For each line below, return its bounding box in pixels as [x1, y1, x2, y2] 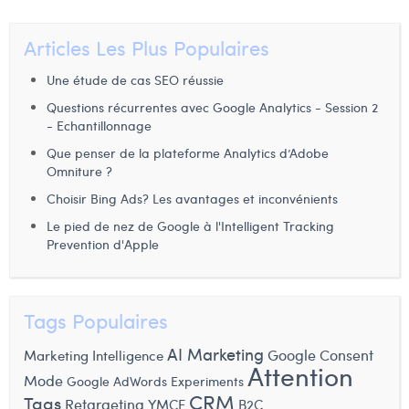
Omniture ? [47, 162, 112, 180]
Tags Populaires [24, 306, 168, 334]
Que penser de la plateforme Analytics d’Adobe [47, 143, 329, 162]
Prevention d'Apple [47, 235, 159, 253]
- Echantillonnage [47, 116, 152, 134]
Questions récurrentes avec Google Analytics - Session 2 [47, 98, 378, 116]
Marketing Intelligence [24, 344, 163, 364]
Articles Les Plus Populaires [24, 33, 269, 61]
